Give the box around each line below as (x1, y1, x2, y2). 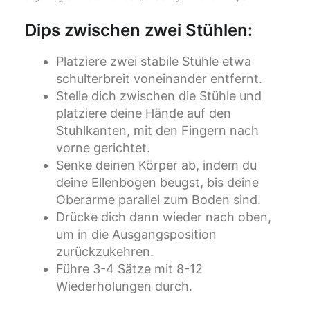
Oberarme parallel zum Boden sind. (56, 192, 261, 208)
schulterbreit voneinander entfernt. (56, 71, 262, 86)
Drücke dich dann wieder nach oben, (56, 210, 271, 225)
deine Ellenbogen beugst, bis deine (56, 175, 259, 190)
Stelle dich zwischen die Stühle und (56, 89, 262, 104)
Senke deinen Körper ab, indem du (56, 158, 257, 173)
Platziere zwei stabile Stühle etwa (56, 54, 251, 69)
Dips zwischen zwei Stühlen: (25, 20, 253, 41)
